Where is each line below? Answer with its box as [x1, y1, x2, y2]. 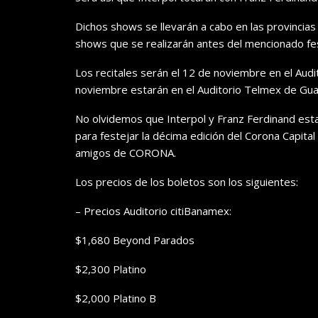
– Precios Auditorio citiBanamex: [75, 204, 231, 219]
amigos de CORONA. [75, 146, 176, 160]
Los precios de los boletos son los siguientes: [75, 175, 298, 190]
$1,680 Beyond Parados [75, 233, 194, 248]
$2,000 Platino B [75, 291, 156, 306]
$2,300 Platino [75, 262, 146, 277]
